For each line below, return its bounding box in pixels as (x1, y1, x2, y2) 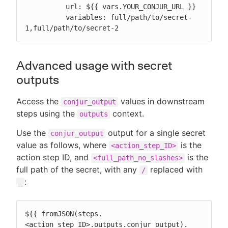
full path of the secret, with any (16, 164, 139, 175)
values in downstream (118, 96, 205, 107)
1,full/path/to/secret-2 (25, 24, 119, 33)
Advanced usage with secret (16, 58, 172, 73)
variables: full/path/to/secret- (25, 13, 66, 22)
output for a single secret (105, 128, 206, 138)
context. (110, 108, 144, 119)
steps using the (16, 108, 77, 119)
